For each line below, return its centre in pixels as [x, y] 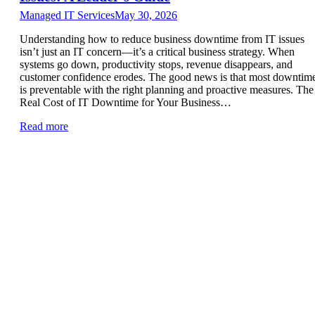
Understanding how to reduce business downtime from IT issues [162, 39]
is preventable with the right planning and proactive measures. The [167, 89]
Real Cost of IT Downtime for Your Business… [126, 102]
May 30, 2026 [146, 15]
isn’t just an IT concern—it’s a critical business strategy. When [157, 51]
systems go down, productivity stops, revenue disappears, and [156, 64]
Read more [44, 126]
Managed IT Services [67, 15]
